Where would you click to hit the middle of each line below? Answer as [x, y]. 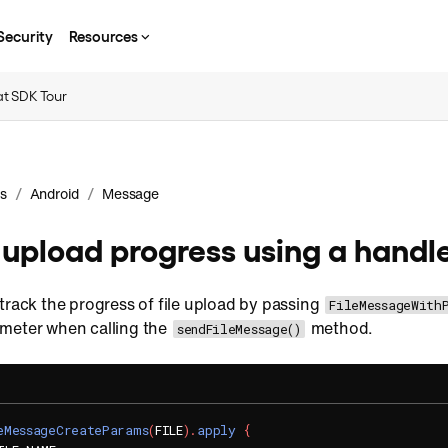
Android [54, 193]
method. [340, 328]
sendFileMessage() [238, 329]
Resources [103, 35]
